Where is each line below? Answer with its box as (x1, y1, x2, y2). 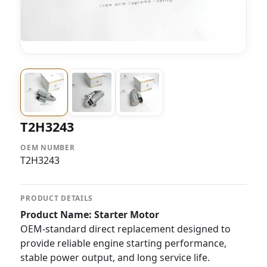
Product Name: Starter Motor (20, 208, 160, 221)
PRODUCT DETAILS (20, 193, 94, 203)
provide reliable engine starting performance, (20, 237, 227, 250)
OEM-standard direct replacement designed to (20, 222, 231, 235)
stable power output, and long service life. (20, 251, 210, 264)
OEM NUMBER (20, 142, 75, 153)
